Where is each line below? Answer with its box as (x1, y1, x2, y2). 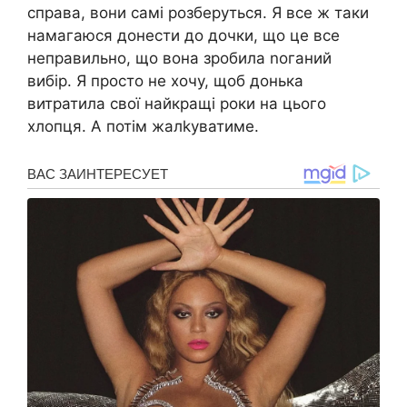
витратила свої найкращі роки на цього (27, 94, 326, 114)
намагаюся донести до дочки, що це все (27, 26, 340, 45)
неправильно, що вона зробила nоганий (27, 49, 332, 68)
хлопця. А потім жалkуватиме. (27, 117, 259, 136)
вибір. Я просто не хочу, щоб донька (27, 72, 303, 91)
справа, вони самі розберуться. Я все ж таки (27, 4, 369, 23)
